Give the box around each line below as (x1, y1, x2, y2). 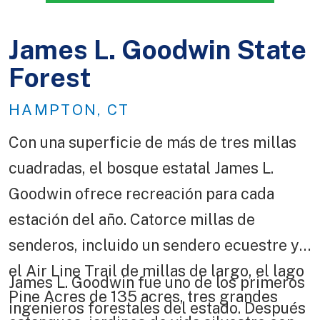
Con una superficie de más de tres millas (9, 133, 296, 152)
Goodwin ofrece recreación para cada (9, 184, 274, 204)
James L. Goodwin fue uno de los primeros (9, 273, 305, 292)
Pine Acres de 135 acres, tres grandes (9, 287, 278, 306)
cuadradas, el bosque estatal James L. (9, 159, 274, 178)
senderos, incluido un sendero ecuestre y (9, 236, 299, 255)
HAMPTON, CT (9, 101, 130, 119)
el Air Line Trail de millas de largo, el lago (9, 261, 304, 281)
